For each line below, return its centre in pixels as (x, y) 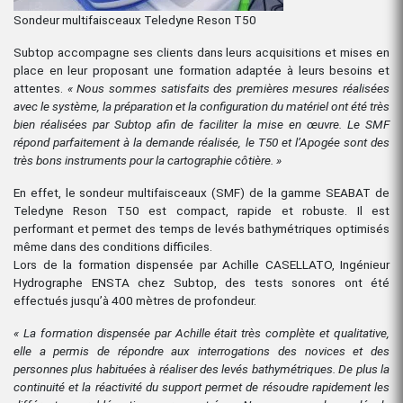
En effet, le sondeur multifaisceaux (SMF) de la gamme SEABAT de (201, 192)
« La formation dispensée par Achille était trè (134, 332)
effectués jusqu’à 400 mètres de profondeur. (135, 300)
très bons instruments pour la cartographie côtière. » (148, 160)
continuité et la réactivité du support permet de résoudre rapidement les (201, 386)
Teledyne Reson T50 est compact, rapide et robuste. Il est (201, 210)
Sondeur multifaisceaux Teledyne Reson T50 (135, 19)
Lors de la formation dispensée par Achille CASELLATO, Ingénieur (201, 264)
